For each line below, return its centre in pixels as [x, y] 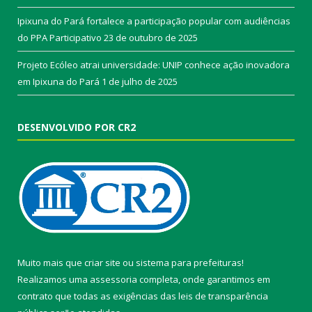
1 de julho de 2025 [140, 81]
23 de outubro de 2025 [151, 37]
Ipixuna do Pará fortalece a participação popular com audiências [154, 21]
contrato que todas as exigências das [98, 296]
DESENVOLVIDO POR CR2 [77, 127]
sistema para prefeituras [189, 262]
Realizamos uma [54, 279]
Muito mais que [51, 262]
